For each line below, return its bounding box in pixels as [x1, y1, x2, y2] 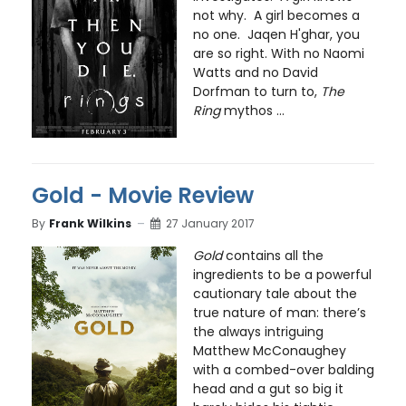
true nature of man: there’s [192, 303, 366, 322]
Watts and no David [192, 63, 318, 82]
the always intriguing [192, 322, 324, 341]
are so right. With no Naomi [192, 44, 364, 63]
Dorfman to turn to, [192, 82, 321, 101]
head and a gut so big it [192, 379, 343, 398]
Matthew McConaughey [192, 341, 346, 360]
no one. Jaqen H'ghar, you [192, 25, 360, 44]
